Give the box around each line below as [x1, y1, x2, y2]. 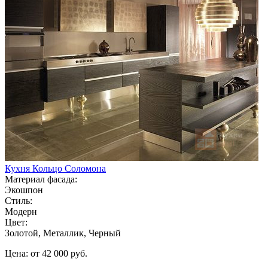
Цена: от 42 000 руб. [5, 248, 87, 258]
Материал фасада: [5, 173, 77, 184]
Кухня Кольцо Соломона [5, 163, 106, 173]
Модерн [5, 206, 37, 217]
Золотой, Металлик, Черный [5, 227, 121, 238]
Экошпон [5, 184, 43, 195]
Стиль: [5, 195, 32, 206]
